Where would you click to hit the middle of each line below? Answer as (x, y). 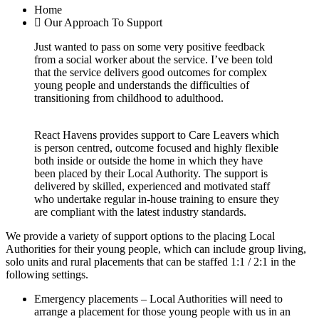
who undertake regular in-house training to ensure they (157, 199)
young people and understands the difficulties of (142, 85)
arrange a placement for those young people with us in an (162, 311)
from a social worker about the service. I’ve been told (153, 59)
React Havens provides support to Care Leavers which (157, 135)
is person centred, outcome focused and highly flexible (156, 147)
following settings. (47, 274)
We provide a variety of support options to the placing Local (140, 236)
